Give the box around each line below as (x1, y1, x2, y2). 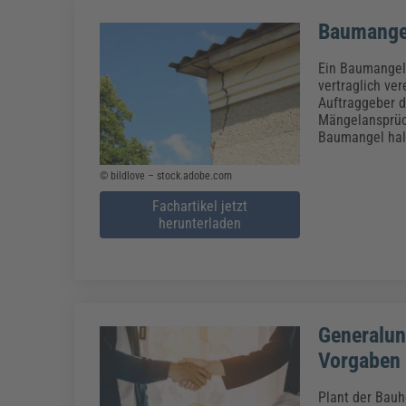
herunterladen (158, 214, 241, 232)
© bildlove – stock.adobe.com (100, 169, 233, 182)
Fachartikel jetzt (151, 197, 247, 215)
